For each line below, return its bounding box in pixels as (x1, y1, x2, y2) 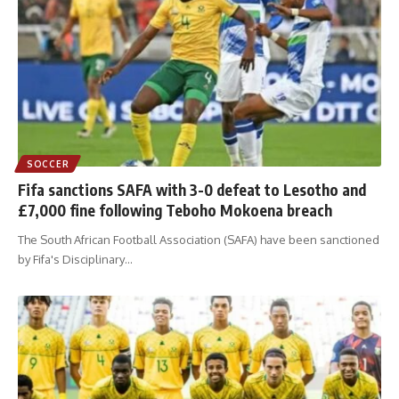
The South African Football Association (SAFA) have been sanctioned (18, 232, 379, 247)
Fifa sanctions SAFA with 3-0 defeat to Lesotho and (18, 179, 366, 199)
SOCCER (27, 158, 69, 169)
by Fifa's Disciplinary (18, 251, 125, 266)
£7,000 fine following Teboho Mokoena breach (18, 199, 332, 220)
